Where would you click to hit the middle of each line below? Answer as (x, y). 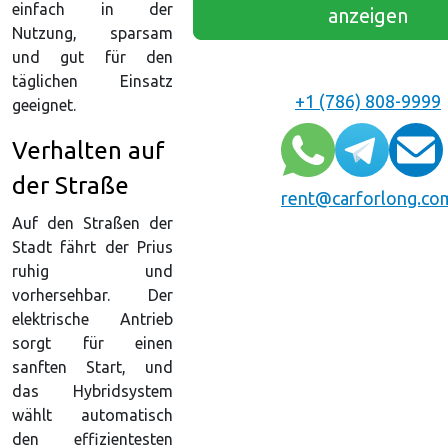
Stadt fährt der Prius (92, 246)
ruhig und (92, 270)
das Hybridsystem (92, 390)
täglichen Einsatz (92, 80)
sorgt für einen (92, 342)
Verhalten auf (88, 150)
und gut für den (92, 56)
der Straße (70, 185)
